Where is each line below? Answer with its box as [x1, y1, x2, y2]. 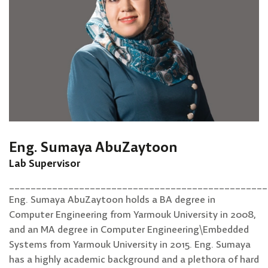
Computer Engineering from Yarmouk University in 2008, [9, 207, 256, 223]
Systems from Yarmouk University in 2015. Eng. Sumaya [9, 237, 251, 252]
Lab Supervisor [9, 156, 81, 172]
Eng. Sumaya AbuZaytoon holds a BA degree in [9, 192, 215, 208]
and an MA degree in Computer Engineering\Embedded [9, 222, 249, 237]
